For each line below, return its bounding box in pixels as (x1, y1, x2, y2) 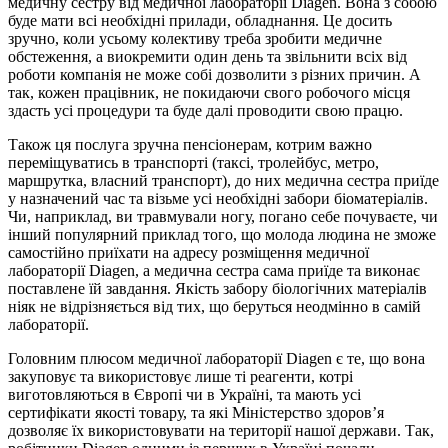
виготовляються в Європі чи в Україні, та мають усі (8, 386, 361, 404)
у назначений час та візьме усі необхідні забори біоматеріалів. (8, 190, 428, 208)
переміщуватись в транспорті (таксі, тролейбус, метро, (8, 154, 379, 172)
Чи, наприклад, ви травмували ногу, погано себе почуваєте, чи (8, 208, 438, 226)
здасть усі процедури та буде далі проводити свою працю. (8, 102, 403, 120)
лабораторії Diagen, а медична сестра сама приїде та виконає (8, 262, 420, 280)
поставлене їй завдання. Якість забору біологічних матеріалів (8, 280, 427, 298)
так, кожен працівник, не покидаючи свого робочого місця (8, 84, 410, 102)
